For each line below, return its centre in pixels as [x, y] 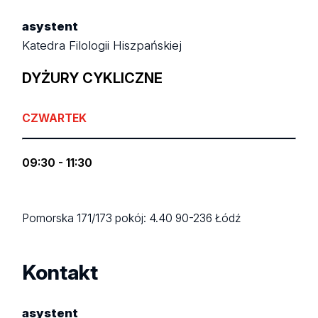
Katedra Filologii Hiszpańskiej [102, 45]
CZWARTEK [55, 119]
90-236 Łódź [208, 219]
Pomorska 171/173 [69, 219]
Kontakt [60, 272]
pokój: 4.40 [146, 219]
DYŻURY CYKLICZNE [93, 78]
